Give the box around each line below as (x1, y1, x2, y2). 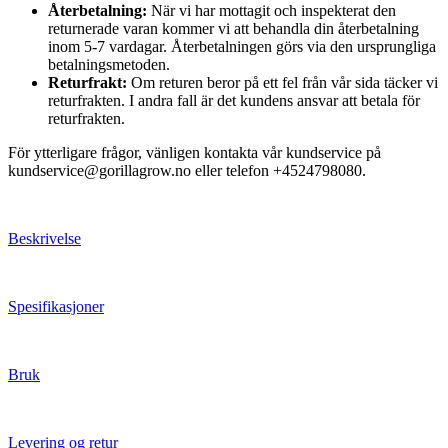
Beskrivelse (8, 230, 81, 248)
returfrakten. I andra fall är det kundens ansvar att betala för (48, 92, 420, 110)
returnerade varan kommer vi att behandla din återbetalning (48, 20, 419, 38)
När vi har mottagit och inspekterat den (147, 2, 396, 20)
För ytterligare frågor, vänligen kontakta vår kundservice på (8, 144, 381, 162)
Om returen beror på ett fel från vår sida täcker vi (127, 74, 438, 92)
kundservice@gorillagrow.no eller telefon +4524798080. (8, 162, 366, 180)
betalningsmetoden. (48, 56, 170, 74)
